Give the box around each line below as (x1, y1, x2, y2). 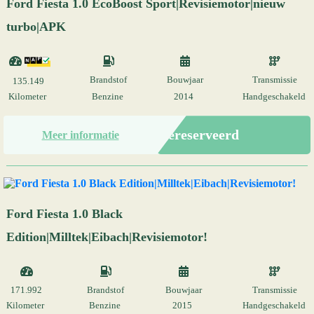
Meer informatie (41, 128, 119, 141)
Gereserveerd (157, 127, 239, 143)
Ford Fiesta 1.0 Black (6, 207, 123, 221)
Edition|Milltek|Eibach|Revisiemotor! (6, 230, 207, 245)
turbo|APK (6, 19, 66, 34)
